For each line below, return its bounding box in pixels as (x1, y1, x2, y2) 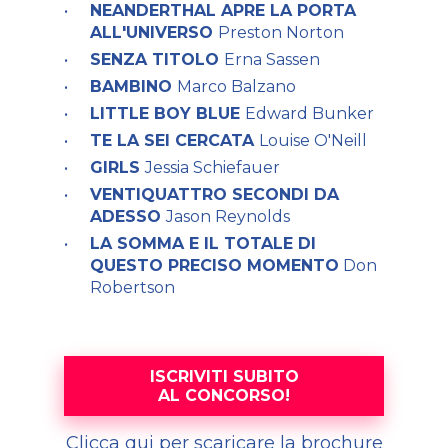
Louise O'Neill (259, 131, 367, 150)
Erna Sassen (224, 50, 320, 69)
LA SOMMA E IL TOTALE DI (90, 234, 316, 253)
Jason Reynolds (166, 207, 290, 226)
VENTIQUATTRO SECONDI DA (90, 185, 339, 204)
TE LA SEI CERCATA (90, 131, 259, 150)
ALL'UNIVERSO (90, 23, 218, 42)
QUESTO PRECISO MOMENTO (90, 256, 339, 275)
